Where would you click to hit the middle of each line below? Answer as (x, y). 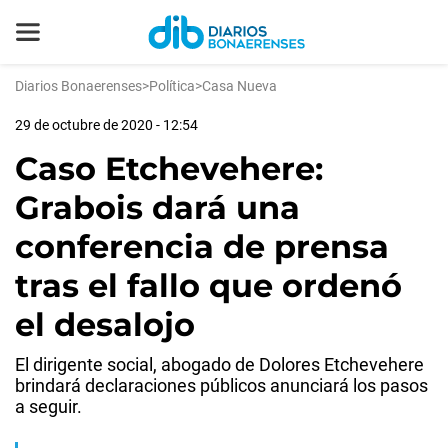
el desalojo (105, 324)
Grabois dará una (157, 207)
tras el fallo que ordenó (208, 285)
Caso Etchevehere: (169, 168)
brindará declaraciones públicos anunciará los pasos (221, 385)
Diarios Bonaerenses (78, 86)
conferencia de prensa (202, 246)
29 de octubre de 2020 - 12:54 (106, 125)
